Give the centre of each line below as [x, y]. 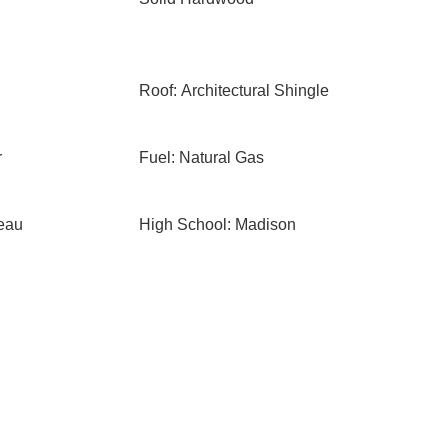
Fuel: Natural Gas [201, 157]
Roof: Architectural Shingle [233, 90]
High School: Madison [217, 224]
